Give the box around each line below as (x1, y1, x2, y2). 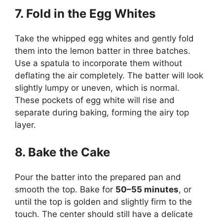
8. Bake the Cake (15, 145, 110, 159)
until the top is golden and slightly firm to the (15, 197, 192, 207)
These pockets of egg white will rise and (15, 95, 175, 105)
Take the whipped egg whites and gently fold (15, 33, 194, 43)
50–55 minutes (115, 184, 179, 194)
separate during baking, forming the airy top (15, 107, 189, 117)
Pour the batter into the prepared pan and (15, 172, 181, 182)
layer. (15, 119, 36, 130)
